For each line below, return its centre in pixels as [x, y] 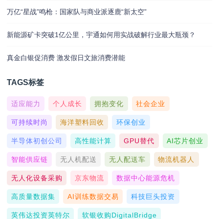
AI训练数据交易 [93, 197]
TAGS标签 [25, 83]
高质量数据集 [33, 197]
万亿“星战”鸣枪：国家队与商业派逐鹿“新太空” [77, 12]
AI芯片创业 [185, 141]
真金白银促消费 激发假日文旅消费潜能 [66, 58]
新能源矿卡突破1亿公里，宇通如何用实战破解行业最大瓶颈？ [101, 35]
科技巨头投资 [153, 197]
